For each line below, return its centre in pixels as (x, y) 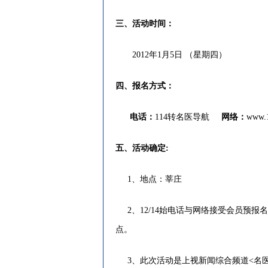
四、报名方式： (145, 86)
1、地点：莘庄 (152, 179)
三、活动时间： (145, 24)
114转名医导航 (182, 117)
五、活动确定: (142, 148)
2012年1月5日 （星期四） (172, 55)
